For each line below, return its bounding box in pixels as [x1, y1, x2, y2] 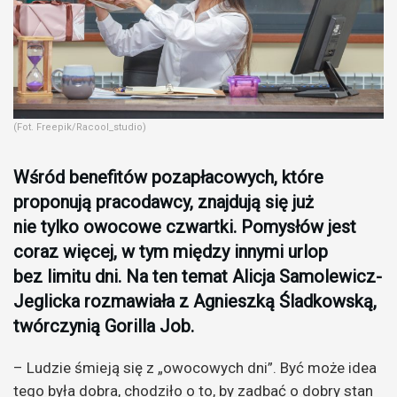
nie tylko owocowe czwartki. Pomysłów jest [13, 215, 356, 237]
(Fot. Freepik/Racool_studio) [13, 121, 146, 133]
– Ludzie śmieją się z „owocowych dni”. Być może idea [13, 358, 377, 377]
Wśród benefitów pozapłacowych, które [13, 166, 323, 188]
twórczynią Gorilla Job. [13, 315, 194, 337]
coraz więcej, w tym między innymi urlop [13, 240, 328, 262]
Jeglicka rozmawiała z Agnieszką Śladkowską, [13, 290, 377, 312]
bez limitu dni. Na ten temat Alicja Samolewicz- [13, 265, 382, 287]
